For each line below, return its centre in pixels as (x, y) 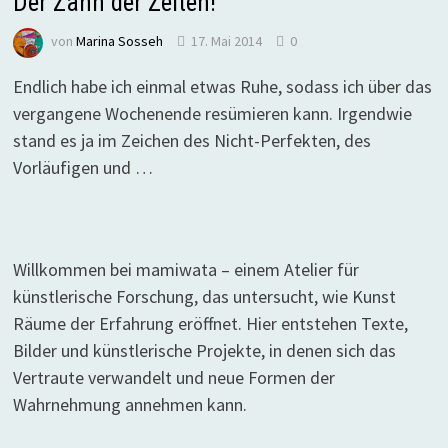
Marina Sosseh (119, 41)
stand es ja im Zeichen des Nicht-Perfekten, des (191, 140)
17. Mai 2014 (226, 41)
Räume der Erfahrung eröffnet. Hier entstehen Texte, (210, 323)
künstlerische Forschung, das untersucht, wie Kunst (204, 296)
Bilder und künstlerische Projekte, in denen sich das (204, 350)
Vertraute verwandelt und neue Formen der (173, 377)
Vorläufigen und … (82, 167)
